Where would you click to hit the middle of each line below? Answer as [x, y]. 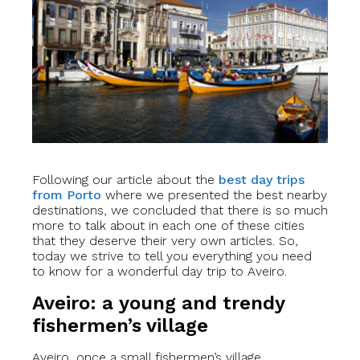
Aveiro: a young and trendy [158, 303]
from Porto [67, 195]
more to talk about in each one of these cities [168, 226]
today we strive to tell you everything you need [172, 256]
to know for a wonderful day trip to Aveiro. [160, 272]
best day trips [262, 180]
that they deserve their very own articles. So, [165, 241]
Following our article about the [125, 180]
